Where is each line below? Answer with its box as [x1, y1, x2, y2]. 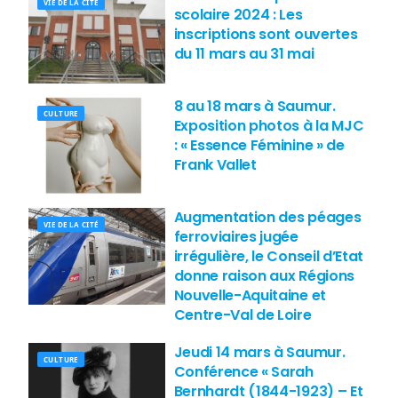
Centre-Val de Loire [173, 304, 312, 325]
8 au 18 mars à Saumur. [173, 95, 336, 116]
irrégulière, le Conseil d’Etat [173, 245, 363, 267]
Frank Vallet [173, 154, 257, 175]
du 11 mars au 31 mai [173, 43, 314, 64]
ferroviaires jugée [173, 226, 298, 247]
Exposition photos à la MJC [173, 115, 364, 136]
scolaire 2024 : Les [173, 4, 303, 25]
